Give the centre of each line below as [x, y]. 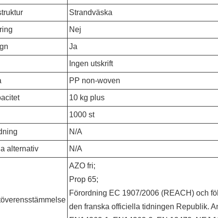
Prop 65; [84, 179]
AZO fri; [82, 166]
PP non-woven [95, 81]
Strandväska [91, 12]
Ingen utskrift [91, 64]
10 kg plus [87, 98]
